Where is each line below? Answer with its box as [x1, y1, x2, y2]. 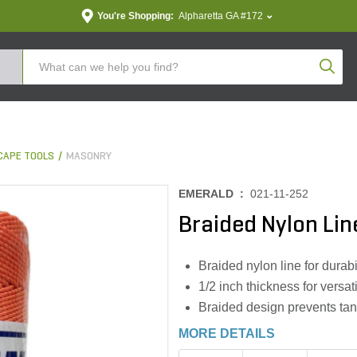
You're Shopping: [96, 10, 174, 22]
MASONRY [66, 151, 112, 163]
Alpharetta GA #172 [178, 10, 263, 22]
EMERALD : [178, 187, 250, 200]
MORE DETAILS [178, 327, 275, 340]
